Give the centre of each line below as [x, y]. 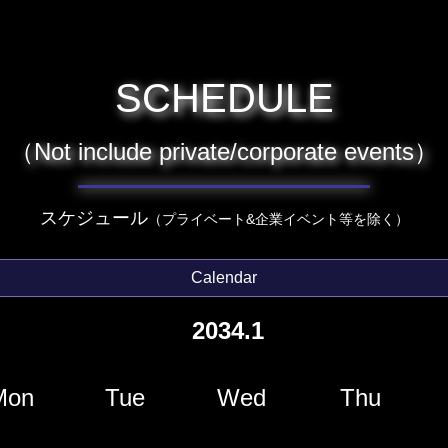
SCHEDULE [224, 98]
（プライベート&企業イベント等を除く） [278, 219]
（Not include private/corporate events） [224, 151]
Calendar [224, 277]
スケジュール [93, 218]
